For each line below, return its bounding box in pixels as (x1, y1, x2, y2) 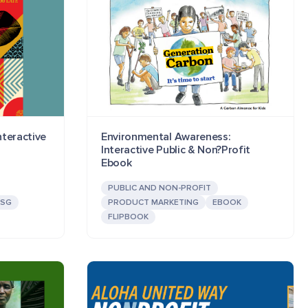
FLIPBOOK (108, 212, 148, 223)
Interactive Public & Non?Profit (101, 143, 251, 157)
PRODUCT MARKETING (108, 197, 199, 208)
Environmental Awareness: (101, 130, 231, 144)
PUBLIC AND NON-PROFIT (108, 183, 211, 194)
